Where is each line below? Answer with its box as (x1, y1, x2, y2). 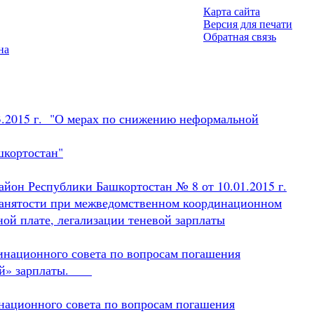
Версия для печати (203, 18, 292, 30)
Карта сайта (203, 6, 260, 18)
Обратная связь (203, 31, 276, 43)
